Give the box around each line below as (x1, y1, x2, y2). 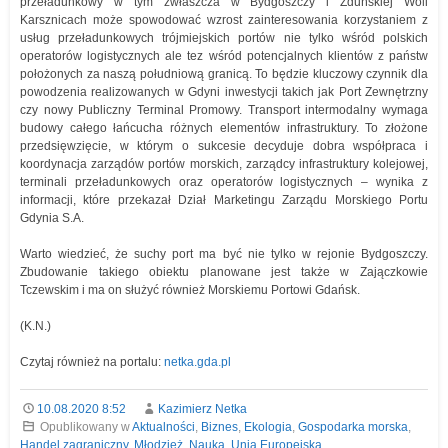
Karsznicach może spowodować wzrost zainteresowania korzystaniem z (20, 13, 428, 28)
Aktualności (131, 420, 195, 435)
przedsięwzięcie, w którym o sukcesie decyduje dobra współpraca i (20, 139, 428, 154)
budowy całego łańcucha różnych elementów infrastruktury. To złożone (20, 121, 428, 136)
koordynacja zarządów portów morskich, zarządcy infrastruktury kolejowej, (20, 157, 428, 172)
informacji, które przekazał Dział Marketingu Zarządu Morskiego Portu (20, 193, 428, 208)
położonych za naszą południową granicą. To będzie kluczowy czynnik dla (20, 67, 428, 82)
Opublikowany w (36, 420, 132, 435)
